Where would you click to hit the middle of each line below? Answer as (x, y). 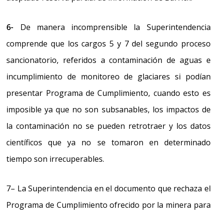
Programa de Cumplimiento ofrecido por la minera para (108, 205)
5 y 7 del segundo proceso (160, 43)
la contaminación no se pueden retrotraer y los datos (108, 126)
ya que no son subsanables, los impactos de (126, 109)
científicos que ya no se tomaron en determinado (108, 142)
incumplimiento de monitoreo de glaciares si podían (108, 76)
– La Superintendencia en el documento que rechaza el (111, 188)
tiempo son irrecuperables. (55, 159)
